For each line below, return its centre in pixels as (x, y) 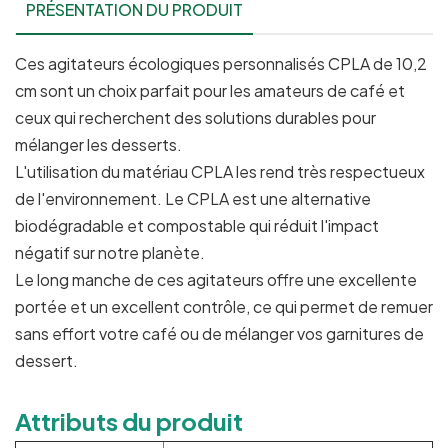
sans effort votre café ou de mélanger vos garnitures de (219, 334)
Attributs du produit (129, 421)
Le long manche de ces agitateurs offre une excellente (216, 280)
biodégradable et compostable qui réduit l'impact (197, 226)
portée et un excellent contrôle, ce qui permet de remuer (224, 307)
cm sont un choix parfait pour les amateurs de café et (210, 91)
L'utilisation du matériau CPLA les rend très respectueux (220, 172)
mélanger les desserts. (98, 145)
